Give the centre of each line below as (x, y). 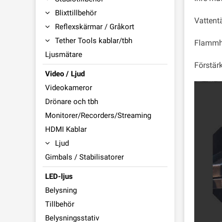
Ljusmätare (64, 55)
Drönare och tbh (72, 102)
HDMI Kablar (66, 129)
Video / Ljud (65, 74)
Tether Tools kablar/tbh (94, 41)
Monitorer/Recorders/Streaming (98, 115)
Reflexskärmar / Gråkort (95, 27)
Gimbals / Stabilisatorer (84, 157)
